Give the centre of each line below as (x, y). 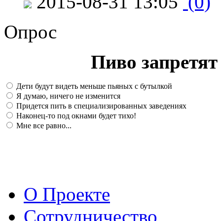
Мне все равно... (43, 125)
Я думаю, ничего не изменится (67, 96)
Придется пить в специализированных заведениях (100, 106)
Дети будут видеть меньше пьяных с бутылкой (93, 86)
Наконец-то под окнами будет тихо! (75, 115)
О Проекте (67, 194)
